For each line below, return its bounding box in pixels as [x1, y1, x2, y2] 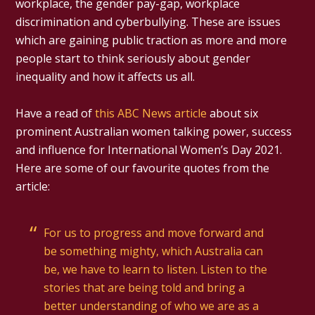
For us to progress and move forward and [44, 224, 264, 240]
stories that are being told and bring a [44, 279, 245, 295]
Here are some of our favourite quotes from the [15, 160, 270, 176]
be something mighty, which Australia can [44, 243, 264, 259]
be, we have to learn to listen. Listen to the [44, 261, 268, 277]
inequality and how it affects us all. [15, 68, 195, 84]
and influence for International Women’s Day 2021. [15, 141, 283, 157]
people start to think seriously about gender [15, 50, 251, 66]
